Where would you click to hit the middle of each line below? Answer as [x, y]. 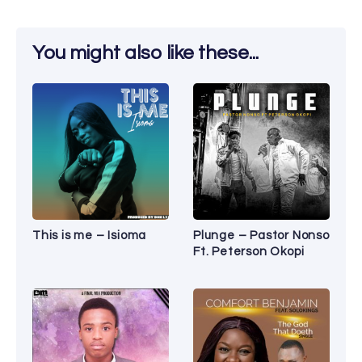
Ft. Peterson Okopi [249, 252]
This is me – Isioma [90, 236]
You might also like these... [145, 53]
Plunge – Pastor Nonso [261, 236]
